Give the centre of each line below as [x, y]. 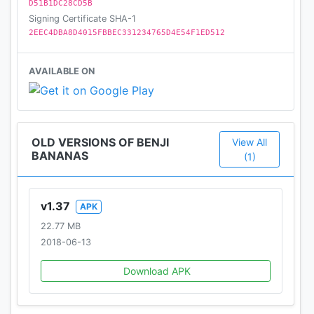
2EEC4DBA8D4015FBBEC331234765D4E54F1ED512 [127, 33]
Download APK [157, 271]
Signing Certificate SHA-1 [82, 19]
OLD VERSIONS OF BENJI [100, 142]
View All [250, 142]
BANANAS [60, 155]
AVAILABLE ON [62, 71]
